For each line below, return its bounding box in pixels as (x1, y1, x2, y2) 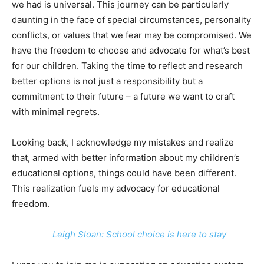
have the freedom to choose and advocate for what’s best (12, 45, 250, 56)
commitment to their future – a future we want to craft (12, 91, 235, 102)
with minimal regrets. (12, 106, 100, 117)
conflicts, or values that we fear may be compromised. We (12, 29, 252, 41)
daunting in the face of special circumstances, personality (12, 14, 251, 25)
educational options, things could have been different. (12, 167, 236, 179)
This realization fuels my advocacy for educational (12, 183, 220, 194)
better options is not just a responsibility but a (12, 75, 203, 87)
